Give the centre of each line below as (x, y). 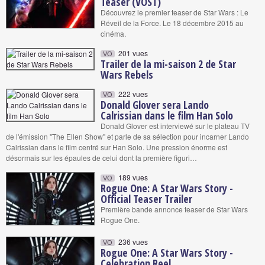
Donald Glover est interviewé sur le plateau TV (175, 126)
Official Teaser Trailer (146, 199)
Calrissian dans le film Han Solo (167, 115)
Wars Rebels (127, 75)
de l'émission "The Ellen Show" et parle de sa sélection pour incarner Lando (127, 136)
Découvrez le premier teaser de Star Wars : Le (174, 12)
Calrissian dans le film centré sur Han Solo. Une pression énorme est (117, 147)
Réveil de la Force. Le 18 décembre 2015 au (172, 23)
